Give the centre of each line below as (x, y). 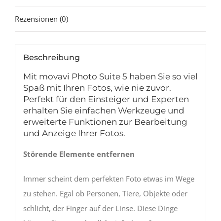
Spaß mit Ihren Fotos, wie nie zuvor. (97, 88)
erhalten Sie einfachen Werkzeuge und (104, 110)
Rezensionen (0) (41, 18)
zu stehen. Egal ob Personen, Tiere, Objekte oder (105, 193)
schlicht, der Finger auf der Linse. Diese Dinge (100, 208)
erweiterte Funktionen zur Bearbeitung (105, 122)
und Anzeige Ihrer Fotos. (74, 133)
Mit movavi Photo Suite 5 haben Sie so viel (110, 76)
